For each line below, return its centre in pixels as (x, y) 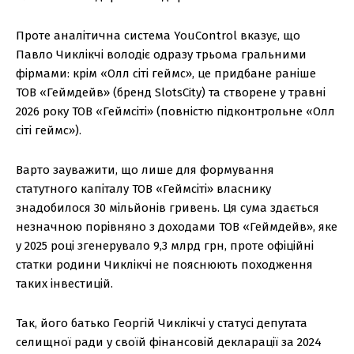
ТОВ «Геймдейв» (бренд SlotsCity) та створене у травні (171, 93)
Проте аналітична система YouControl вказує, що (158, 36)
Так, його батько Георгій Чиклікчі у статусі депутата (162, 324)
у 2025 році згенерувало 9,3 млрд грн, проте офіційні (165, 246)
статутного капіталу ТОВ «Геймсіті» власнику (143, 189)
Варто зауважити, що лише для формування (145, 170)
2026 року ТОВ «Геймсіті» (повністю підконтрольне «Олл (175, 112)
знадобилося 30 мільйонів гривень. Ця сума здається (168, 208)
